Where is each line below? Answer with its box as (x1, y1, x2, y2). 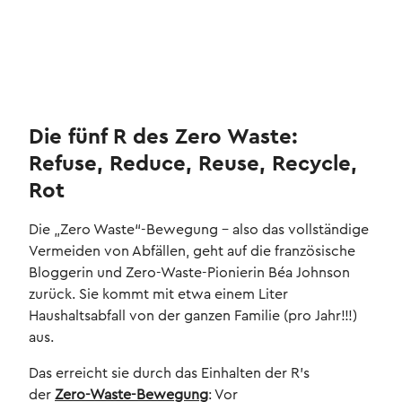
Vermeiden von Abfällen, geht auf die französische (29, 244, 355, 259)
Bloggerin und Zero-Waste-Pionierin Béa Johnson (29, 266, 350, 281)
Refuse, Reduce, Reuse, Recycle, (29, 153, 357, 176)
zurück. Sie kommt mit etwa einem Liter (29, 287, 288, 302)
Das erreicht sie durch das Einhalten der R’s (29, 366, 310, 381)
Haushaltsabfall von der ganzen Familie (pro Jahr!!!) (29, 309, 357, 324)
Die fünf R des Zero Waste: (29, 127, 298, 149)
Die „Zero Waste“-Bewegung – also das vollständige (29, 223, 369, 238)
